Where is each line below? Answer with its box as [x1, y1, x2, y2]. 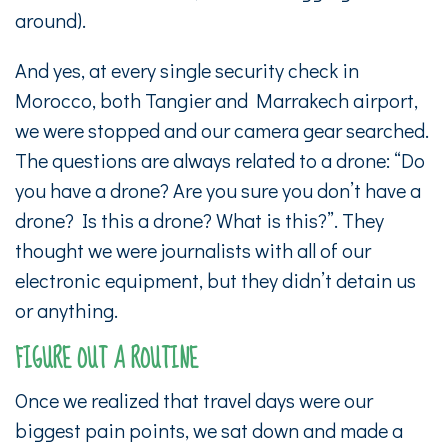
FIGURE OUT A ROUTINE [15, 336, 198, 383]
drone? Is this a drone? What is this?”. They [15, 207, 384, 233]
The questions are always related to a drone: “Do [15, 147, 425, 173]
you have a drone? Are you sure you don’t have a [15, 177, 421, 203]
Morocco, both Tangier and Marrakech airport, [15, 87, 418, 113]
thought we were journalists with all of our [15, 237, 371, 263]
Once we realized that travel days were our [15, 387, 373, 413]
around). [15, 7, 86, 33]
